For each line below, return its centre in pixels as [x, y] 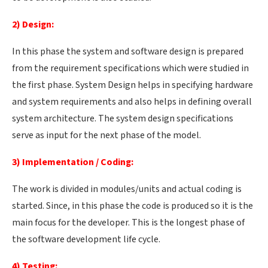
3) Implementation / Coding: [73, 162]
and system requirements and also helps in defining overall [132, 102]
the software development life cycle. [86, 240]
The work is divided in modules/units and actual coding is [127, 189]
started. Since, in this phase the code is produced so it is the [133, 206]
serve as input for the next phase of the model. [106, 135]
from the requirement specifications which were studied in [130, 68]
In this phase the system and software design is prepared [128, 52]
